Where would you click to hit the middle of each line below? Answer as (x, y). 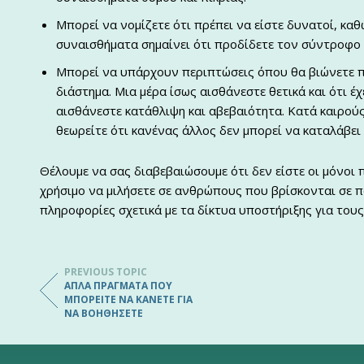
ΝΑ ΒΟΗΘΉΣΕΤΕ (104, 313)
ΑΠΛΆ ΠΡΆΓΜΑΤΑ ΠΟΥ (118, 286)
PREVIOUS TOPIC (106, 272)
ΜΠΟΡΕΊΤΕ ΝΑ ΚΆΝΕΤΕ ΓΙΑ (128, 299)
